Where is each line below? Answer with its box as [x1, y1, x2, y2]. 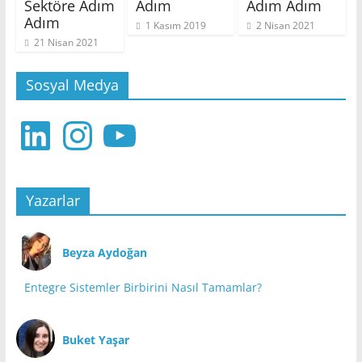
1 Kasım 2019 [145, 19, 206, 33]
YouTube [99, 116, 147, 133]
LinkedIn [15, 116, 61, 133]
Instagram [57, 116, 112, 133]
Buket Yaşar [61, 331, 129, 347]
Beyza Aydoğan [61, 244, 147, 260]
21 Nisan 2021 [33, 36, 99, 50]
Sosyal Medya [25, 75, 119, 95]
